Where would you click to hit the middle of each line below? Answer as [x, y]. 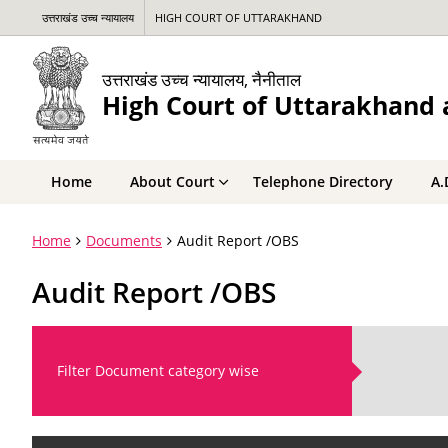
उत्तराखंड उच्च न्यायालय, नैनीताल [201, 79]
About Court [172, 181]
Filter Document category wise [158, 370]
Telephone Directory [323, 181]
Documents [124, 240]
